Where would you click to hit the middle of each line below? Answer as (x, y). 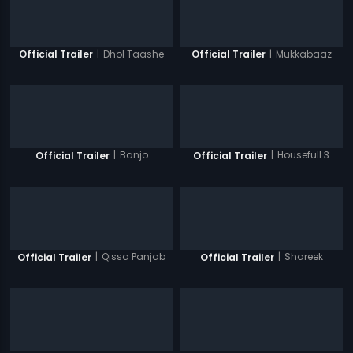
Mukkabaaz (303, 54)
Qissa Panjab (134, 257)
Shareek (303, 257)
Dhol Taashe (134, 54)
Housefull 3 (304, 155)
